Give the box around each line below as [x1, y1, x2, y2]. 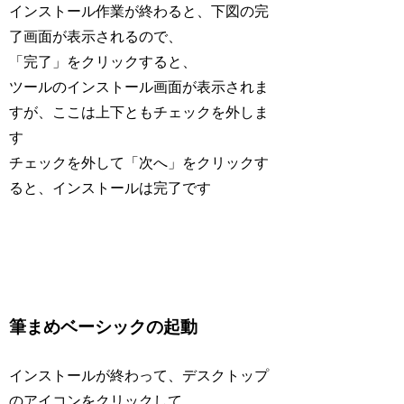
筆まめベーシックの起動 [9, 317, 198, 337]
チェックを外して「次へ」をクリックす [9, 154, 270, 170]
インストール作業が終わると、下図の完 [9, 3, 270, 19]
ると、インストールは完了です [9, 179, 212, 196]
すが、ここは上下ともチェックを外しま [9, 104, 270, 120]
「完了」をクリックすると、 [9, 53, 197, 69]
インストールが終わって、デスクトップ [9, 367, 270, 383]
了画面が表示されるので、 [9, 28, 183, 44]
